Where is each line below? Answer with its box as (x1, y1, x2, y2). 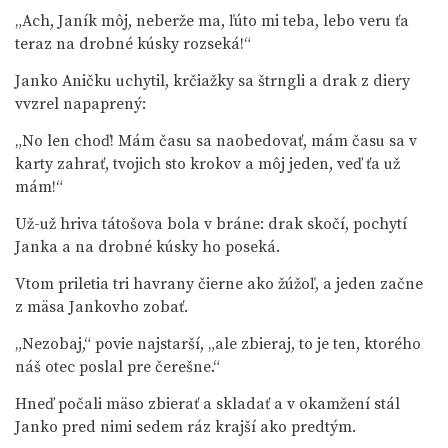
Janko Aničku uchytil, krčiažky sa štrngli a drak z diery (15, 71, 410, 91)
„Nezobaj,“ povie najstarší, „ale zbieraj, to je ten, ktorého (15, 334, 421, 354)
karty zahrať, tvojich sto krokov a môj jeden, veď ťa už (15, 154, 400, 174)
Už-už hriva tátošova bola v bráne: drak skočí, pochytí (15, 214, 407, 234)
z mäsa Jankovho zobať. (15, 297, 188, 317)
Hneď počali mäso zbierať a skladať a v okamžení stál (15, 394, 400, 414)
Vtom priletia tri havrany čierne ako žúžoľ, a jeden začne (15, 274, 423, 294)
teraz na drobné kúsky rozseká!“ (15, 34, 251, 54)
